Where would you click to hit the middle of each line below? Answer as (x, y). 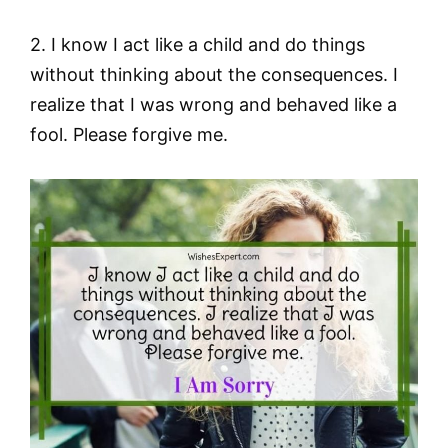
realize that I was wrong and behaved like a (213, 104)
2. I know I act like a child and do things (197, 44)
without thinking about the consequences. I (214, 74)
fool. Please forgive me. (129, 134)
